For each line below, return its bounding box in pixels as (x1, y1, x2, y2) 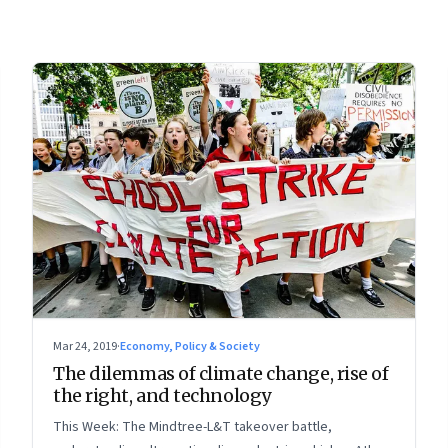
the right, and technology (53, 383, 271, 407)
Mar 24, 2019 (53, 337, 117, 355)
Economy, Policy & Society (120, 337, 260, 355)
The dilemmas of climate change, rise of (53, 361, 389, 385)
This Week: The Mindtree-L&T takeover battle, (53, 416, 332, 437)
